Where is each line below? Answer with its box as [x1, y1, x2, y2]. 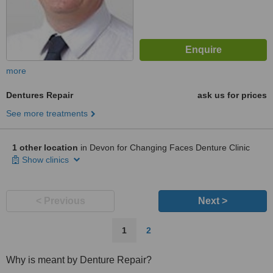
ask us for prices [197, 90, 267, 100]
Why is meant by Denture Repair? [6, 255, 152, 265]
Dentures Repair [6, 90, 73, 100]
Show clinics [22, 155, 71, 165]
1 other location [12, 143, 78, 152]
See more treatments [6, 108, 88, 118]
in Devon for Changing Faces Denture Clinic [78, 143, 250, 152]
